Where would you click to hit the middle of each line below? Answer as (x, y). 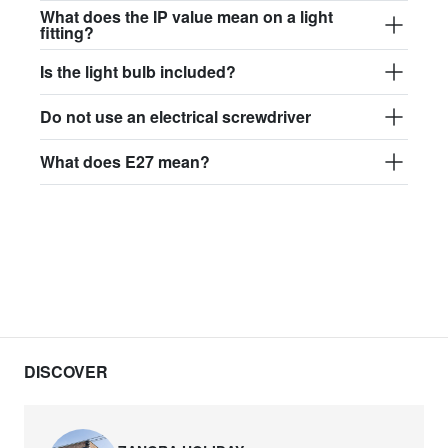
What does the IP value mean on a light (186, 16)
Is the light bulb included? (138, 71)
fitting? (67, 32)
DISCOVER (66, 372)
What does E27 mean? (125, 161)
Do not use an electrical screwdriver (175, 116)
